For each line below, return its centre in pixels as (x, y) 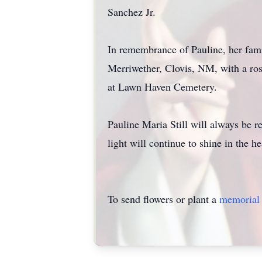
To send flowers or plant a (163, 199)
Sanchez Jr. (132, 12)
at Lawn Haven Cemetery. (162, 87)
